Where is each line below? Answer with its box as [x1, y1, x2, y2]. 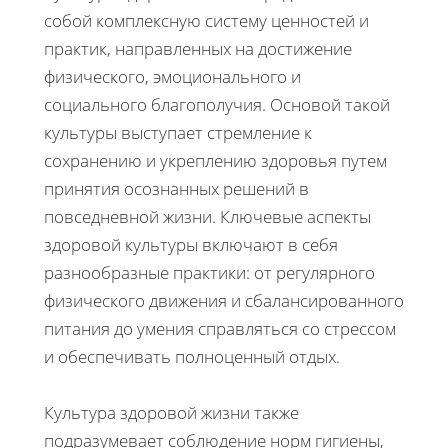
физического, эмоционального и [44, 64, 301, 88]
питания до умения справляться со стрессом [44, 316, 396, 340]
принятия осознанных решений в [44, 176, 309, 200]
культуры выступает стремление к [44, 120, 312, 144]
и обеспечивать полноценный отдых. [44, 344, 340, 368]
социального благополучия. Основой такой [44, 92, 390, 116]
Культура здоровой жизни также [44, 400, 299, 424]
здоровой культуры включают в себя [44, 232, 338, 256]
